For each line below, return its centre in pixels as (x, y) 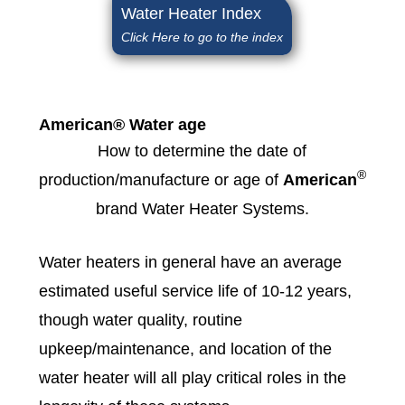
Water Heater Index (192, 13)
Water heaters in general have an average (190, 262)
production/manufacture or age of (160, 179)
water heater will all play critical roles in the (192, 377)
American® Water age (122, 124)
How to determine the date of (202, 151)
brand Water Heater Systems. (202, 208)
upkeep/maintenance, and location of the (185, 348)
